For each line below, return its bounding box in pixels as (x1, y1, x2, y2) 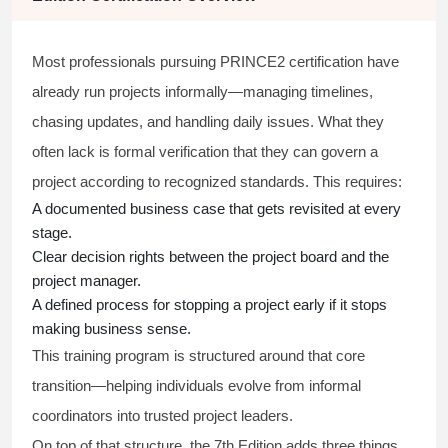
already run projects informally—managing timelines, (32, 83, 373, 101)
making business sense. (32, 320, 191, 338)
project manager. (32, 272, 141, 290)
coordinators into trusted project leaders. (32, 407, 293, 425)
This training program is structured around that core (32, 347, 365, 365)
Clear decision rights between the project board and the (32, 248, 389, 266)
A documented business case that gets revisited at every (32, 200, 401, 218)
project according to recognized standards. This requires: (32, 173, 402, 191)
